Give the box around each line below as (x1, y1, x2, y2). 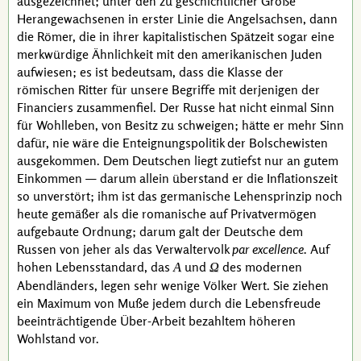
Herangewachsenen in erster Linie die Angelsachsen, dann (17, 10, 338, 27)
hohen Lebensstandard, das (17, 259, 173, 275)
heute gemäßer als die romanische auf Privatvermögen (17, 205, 317, 222)
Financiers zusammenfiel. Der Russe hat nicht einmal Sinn (17, 99, 334, 115)
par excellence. (232, 241, 307, 257)
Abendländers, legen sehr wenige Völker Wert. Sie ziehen (17, 277, 329, 293)
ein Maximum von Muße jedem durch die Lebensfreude (17, 295, 321, 311)
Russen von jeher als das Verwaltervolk (17, 241, 232, 257)
